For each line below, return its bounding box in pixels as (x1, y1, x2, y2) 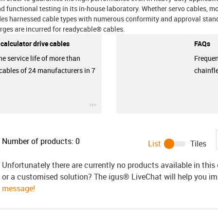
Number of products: (2, 135, 73, 146)
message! (2, 182, 35, 194)
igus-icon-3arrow (96, 98, 148, 108)
